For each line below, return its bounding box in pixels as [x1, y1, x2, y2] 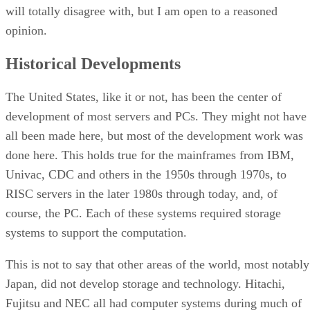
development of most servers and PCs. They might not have [6, 109, 307, 123]
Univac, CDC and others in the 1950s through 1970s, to [6, 167, 286, 181]
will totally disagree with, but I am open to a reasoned [6, 3, 277, 18]
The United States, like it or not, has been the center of [6, 89, 282, 104]
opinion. [6, 23, 47, 37]
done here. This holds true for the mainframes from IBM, [6, 147, 294, 162]
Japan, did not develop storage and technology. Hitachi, [6, 276, 285, 291]
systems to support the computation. [6, 225, 187, 239]
